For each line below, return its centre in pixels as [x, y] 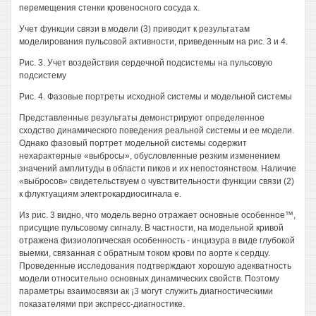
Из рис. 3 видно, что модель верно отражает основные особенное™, [157, 215]
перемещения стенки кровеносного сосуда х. [109, 8]
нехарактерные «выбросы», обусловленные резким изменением [150, 156]
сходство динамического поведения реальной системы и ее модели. [157, 130]
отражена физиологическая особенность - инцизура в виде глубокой [157, 241]
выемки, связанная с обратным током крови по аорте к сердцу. [145, 253]
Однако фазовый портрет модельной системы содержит [133, 143]
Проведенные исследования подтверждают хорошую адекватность [155, 266]
